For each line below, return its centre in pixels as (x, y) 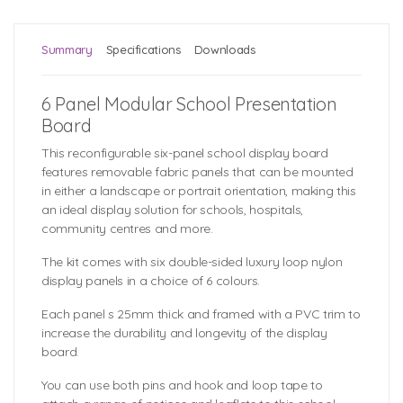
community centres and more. (127, 229)
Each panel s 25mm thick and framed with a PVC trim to (201, 314)
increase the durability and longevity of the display (184, 333)
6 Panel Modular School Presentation (189, 104)
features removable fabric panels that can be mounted (197, 172)
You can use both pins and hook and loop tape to (182, 385)
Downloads (224, 50)
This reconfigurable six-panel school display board (185, 153)
